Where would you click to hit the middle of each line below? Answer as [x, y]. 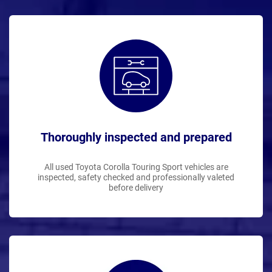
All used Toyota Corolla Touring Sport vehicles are [136, 167]
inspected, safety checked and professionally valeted [136, 177]
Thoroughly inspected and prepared [136, 137]
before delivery [136, 187]
